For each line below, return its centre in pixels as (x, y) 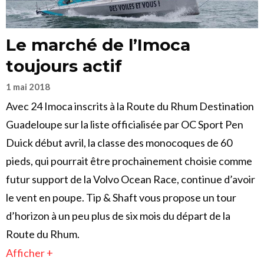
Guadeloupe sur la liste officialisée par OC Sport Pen (125, 125)
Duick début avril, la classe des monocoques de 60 (119, 143)
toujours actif (64, 66)
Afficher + (29, 253)
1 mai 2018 (28, 87)
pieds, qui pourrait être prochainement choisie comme (129, 161)
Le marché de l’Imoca (98, 45)
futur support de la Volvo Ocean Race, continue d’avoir (131, 179)
